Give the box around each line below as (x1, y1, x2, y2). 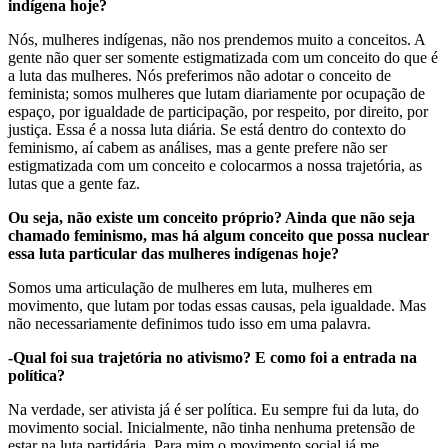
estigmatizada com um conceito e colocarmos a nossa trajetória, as (8, 156, 422, 174)
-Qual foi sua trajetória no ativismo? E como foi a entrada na (8, 348, 417, 366)
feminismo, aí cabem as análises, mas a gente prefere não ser (8, 138, 387, 156)
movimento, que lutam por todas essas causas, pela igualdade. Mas (8, 296, 426, 314)
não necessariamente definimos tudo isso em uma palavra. (8, 314, 371, 332)
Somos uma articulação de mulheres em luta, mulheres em (8, 278, 372, 296)
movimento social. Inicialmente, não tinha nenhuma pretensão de (8, 418, 415, 436)
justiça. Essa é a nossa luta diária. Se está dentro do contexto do (8, 120, 406, 138)
